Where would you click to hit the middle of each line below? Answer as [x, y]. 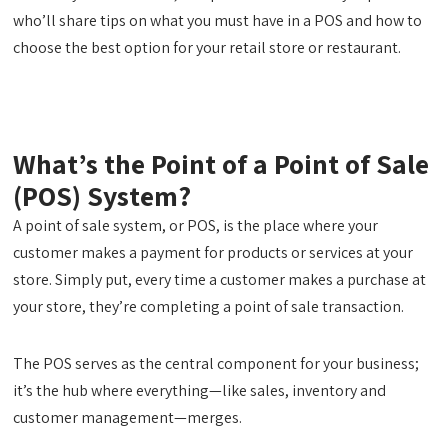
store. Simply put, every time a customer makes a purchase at [220, 279]
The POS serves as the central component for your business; [216, 363]
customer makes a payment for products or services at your [213, 252]
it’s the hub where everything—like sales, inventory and [200, 390]
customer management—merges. [128, 417]
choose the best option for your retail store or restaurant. [207, 47]
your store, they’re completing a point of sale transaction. [209, 306]
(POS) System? [102, 195]
